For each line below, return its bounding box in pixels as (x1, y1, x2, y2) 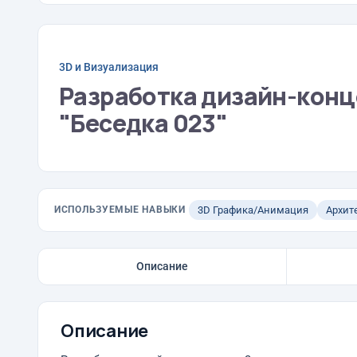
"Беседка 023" (59, 106, 228, 139)
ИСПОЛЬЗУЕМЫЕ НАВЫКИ (54, 204, 186, 215)
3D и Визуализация (59, 60, 159, 73)
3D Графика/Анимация (197, 204, 308, 216)
